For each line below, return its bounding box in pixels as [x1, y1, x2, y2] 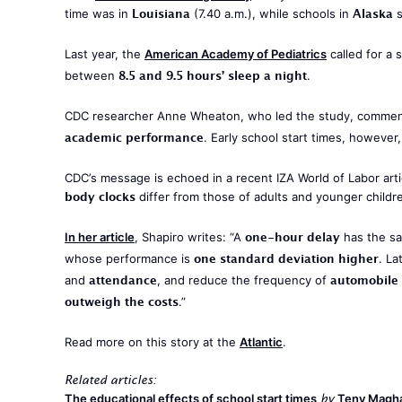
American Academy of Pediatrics [144, 47, 327, 61]
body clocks [65, 188, 135, 211]
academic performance [65, 128, 204, 152]
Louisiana [132, 4, 190, 28]
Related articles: [65, 373, 156, 387]
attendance [89, 271, 157, 294]
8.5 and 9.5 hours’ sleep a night [118, 66, 307, 90]
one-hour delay [245, 228, 340, 251]
